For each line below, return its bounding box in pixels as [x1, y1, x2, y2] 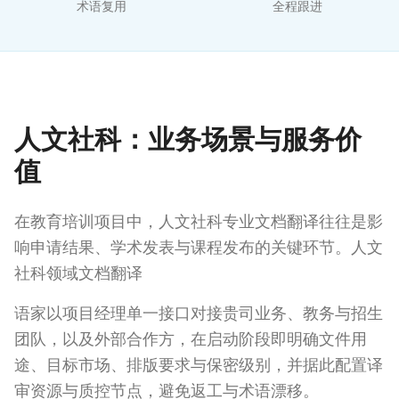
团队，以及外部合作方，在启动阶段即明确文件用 [14, 330, 367, 348]
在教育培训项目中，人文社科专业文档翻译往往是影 [14, 212, 383, 231]
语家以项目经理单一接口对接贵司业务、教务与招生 [14, 304, 383, 322]
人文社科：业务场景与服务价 [14, 123, 362, 155]
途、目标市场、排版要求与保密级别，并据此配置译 [14, 355, 383, 374]
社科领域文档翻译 [14, 264, 142, 282]
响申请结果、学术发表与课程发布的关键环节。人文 [14, 238, 383, 256]
